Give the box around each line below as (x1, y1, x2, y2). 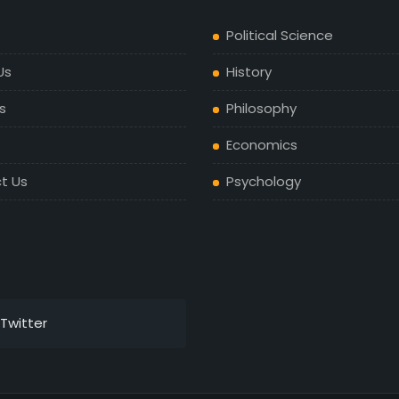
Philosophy (225, 99, 297, 118)
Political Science (225, 26, 333, 45)
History (225, 62, 272, 81)
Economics (225, 135, 297, 154)
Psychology (225, 172, 301, 191)
